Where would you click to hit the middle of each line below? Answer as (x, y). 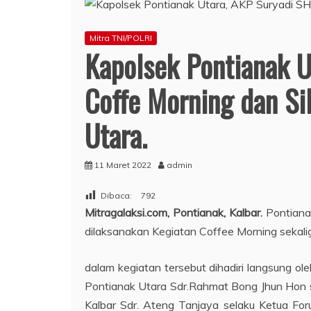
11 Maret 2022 (123, 165)
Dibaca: (116, 195)
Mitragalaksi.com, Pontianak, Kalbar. (176, 212)
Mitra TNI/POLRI (121, 38)
